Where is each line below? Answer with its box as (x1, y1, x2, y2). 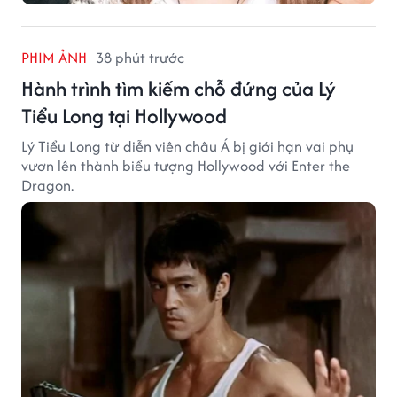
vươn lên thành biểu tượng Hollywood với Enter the (21, 154, 350, 176)
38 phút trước (96, 46, 184, 68)
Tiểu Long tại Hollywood (21, 100, 227, 130)
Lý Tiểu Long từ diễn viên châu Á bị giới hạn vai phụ (21, 135, 354, 157)
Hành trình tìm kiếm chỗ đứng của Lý (21, 73, 336, 103)
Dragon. (21, 174, 74, 196)
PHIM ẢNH (21, 46, 87, 68)
